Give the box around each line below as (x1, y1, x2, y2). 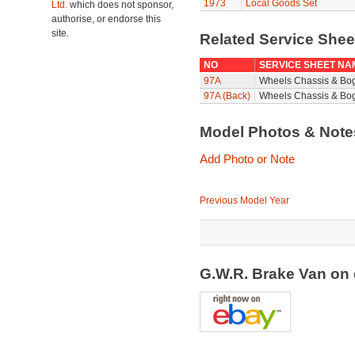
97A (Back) (203, 90, 250, 101)
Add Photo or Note (199, 152, 295, 166)
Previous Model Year (199, 195, 289, 206)
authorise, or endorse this (52, 13, 161, 25)
